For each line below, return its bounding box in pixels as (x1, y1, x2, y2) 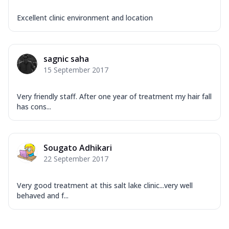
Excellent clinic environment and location (17, 12, 153, 22)
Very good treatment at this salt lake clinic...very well (17, 180, 193, 190)
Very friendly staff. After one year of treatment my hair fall (17, 91, 212, 101)
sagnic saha (43, 53, 89, 64)
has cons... (17, 101, 51, 111)
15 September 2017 (43, 64, 108, 75)
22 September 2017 (43, 153, 108, 164)
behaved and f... (17, 190, 68, 200)
